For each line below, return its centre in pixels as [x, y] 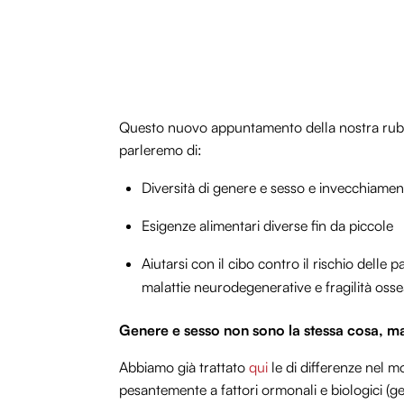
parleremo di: [161, 150]
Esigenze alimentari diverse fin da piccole [267, 226]
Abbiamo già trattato [182, 367]
